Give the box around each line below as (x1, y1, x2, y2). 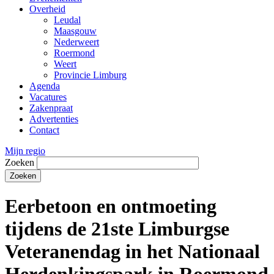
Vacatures (29, 91, 67, 102)
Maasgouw (54, 25, 97, 36)
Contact (29, 124, 59, 135)
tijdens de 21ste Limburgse (5, 218, 229, 240)
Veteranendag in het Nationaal (5, 240, 260, 263)
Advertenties (29, 113, 78, 124)
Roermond (54, 47, 95, 58)
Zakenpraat (29, 102, 73, 113)
